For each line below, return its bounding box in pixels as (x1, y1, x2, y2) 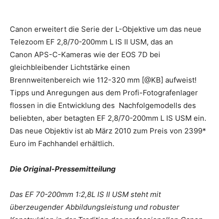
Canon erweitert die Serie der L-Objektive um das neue (10, 24, 201, 34)
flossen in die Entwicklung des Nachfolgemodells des (10, 100, 196, 110)
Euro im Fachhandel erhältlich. (10, 138, 114, 148)
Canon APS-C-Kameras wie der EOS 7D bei (10, 49, 160, 59)
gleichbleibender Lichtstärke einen (10, 62, 130, 72)
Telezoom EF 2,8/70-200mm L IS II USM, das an (10, 37, 173, 46)
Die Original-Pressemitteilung (10, 164, 116, 174)
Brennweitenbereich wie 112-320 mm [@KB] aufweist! (10, 75, 197, 85)
